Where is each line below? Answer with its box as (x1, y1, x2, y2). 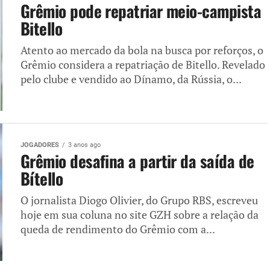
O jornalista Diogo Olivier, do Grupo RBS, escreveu (20, 193, 258, 207)
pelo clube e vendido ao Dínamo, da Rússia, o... (20, 72, 242, 86)
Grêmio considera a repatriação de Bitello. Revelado (20, 58, 265, 72)
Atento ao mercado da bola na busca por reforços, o (20, 43, 263, 57)
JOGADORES (20, 141, 59, 149)
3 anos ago (68, 141, 101, 149)
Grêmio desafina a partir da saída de (20, 149, 254, 173)
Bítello (20, 166, 63, 190)
